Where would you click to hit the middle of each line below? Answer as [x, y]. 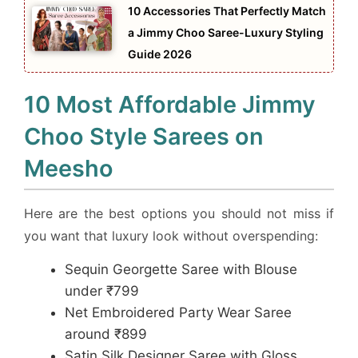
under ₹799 [102, 290]
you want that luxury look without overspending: [171, 235]
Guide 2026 [160, 54]
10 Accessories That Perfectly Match [227, 10]
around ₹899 [106, 334]
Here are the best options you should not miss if [179, 213]
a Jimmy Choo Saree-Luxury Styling [226, 32]
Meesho [69, 168]
